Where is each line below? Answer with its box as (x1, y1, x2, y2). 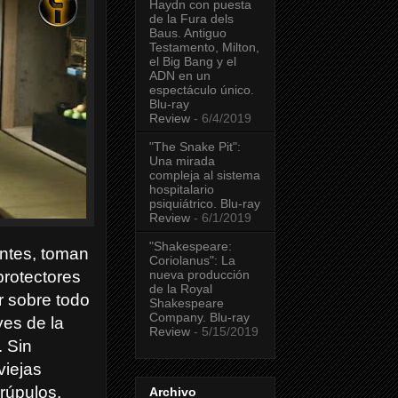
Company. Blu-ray (149, 310, 250, 325)
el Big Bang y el (149, 54, 236, 69)
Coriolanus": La (149, 253, 235, 268)
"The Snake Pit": (149, 139, 241, 155)
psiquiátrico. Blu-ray (149, 196, 260, 211)
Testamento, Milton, (149, 40, 259, 55)
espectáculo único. (149, 83, 254, 98)
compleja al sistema (149, 168, 260, 183)
